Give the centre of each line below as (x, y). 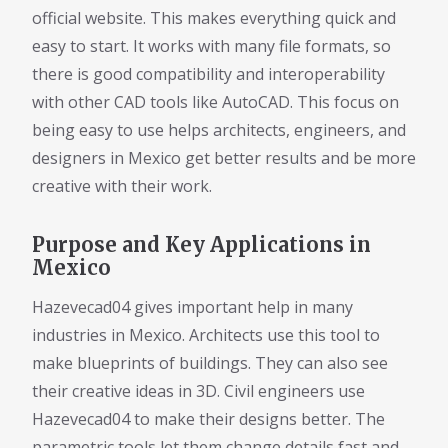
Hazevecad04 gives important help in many (192, 307)
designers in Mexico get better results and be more (224, 157)
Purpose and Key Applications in (201, 244)
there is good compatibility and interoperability (208, 73)
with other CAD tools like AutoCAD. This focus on (215, 101)
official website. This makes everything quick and (214, 17)
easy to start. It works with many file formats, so (211, 45)
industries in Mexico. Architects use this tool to (206, 335)
